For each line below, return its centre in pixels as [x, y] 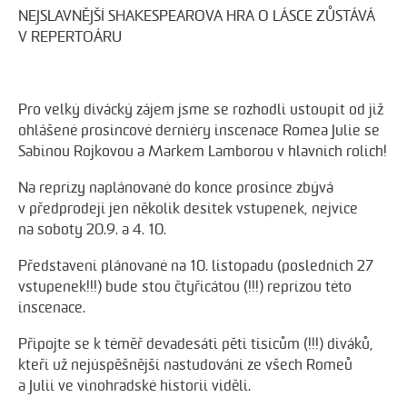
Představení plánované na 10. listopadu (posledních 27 [196, 266]
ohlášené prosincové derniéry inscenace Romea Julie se [199, 130]
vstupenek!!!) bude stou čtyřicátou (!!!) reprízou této [185, 287]
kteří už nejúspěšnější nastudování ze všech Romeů [186, 365]
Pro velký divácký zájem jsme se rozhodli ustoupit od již [201, 109]
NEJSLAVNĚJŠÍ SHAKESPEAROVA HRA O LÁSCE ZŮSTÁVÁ [197, 16]
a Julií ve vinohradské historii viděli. [135, 386]
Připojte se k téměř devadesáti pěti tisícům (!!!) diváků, [196, 344]
